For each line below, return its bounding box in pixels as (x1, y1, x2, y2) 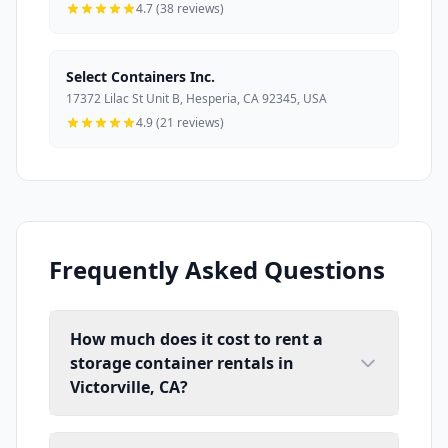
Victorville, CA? (70, 375, 188, 398)
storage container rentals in (70, 351, 294, 374)
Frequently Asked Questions (49, 252, 385, 286)
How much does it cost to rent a (70, 327, 323, 350)
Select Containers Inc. (66, 66, 215, 86)
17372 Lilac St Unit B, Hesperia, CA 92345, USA (66, 89, 327, 107)
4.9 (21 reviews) (136, 113, 224, 131)
